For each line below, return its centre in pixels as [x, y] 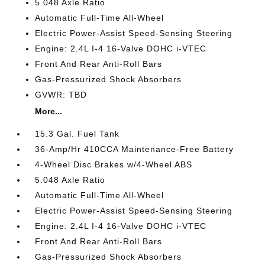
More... [49, 111]
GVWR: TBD [61, 95]
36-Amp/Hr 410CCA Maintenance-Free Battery [135, 149]
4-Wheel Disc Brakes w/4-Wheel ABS [114, 164]
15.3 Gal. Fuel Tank [77, 134]
